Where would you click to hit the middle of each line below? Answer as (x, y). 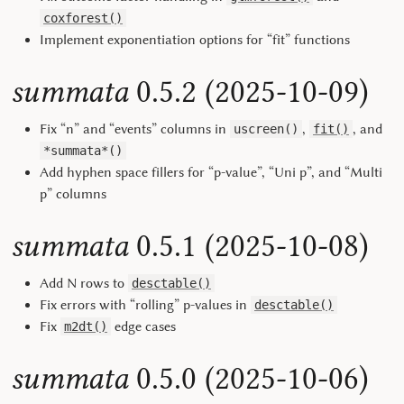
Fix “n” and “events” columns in (135, 129)
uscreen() (266, 129)
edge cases (143, 326)
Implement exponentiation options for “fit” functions (195, 40)
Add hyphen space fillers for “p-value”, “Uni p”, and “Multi (211, 172)
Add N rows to (84, 283)
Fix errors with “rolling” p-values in (145, 305)
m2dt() (86, 326)
